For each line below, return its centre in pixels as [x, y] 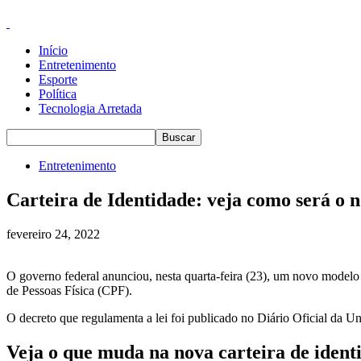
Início [53, 50]
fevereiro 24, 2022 [53, 234]
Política [58, 94]
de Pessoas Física [50, 290]
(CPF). [113, 290]
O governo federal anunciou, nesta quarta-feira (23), [140, 276]
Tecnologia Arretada [90, 108]
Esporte [58, 79]
